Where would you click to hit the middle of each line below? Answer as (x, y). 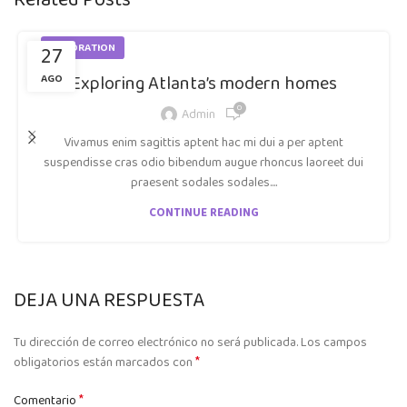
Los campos (334, 343)
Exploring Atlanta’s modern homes (203, 84)
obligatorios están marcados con (104, 363)
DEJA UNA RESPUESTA (109, 301)
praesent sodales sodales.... (203, 183)
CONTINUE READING (203, 213)
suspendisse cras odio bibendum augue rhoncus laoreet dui (203, 163)
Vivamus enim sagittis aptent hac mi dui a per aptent (203, 143)
